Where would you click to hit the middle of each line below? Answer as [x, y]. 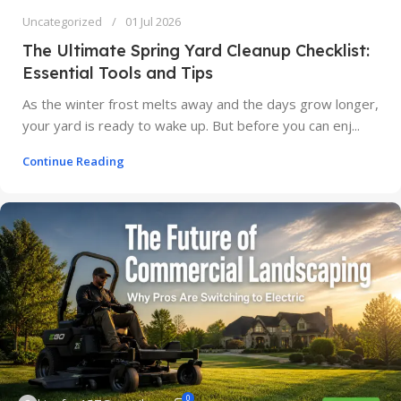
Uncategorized [62, 21]
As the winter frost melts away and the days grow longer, [200, 103]
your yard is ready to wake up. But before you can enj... [191, 125]
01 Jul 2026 [153, 21]
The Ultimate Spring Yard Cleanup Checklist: [196, 50]
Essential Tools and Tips [118, 73]
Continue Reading [73, 161]
